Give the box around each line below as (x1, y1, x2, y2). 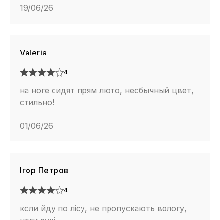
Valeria (20, 47, 47, 57)
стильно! (20, 97, 54, 107)
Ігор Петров (20, 165, 69, 175)
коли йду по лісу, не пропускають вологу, (20, 203, 187, 213)
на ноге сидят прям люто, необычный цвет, (20, 85, 193, 95)
